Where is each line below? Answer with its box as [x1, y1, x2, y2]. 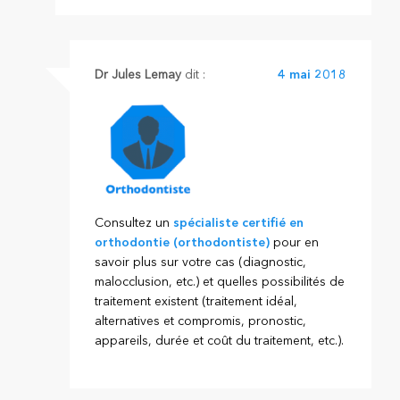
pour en [269, 236, 319, 249]
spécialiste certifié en [172, 216, 304, 229]
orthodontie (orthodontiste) [94, 236, 270, 249]
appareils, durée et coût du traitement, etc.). [94, 334, 344, 347]
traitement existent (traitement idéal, [94, 295, 297, 308]
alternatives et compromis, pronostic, [94, 314, 306, 328]
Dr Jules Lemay [94, 68, 181, 81]
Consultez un [94, 216, 173, 229]
